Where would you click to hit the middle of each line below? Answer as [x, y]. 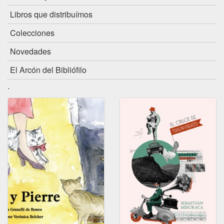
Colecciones [32, 33]
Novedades [30, 51]
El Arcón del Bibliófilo [48, 70]
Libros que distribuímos [51, 14]
